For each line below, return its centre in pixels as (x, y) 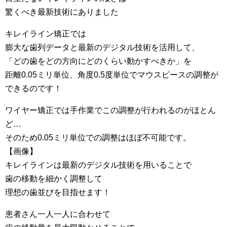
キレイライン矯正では (46, 34)
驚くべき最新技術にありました (62, 12)
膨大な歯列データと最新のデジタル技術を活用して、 (102, 47)
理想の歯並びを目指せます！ (58, 192)
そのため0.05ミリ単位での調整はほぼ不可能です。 (98, 138)
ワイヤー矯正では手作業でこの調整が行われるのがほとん (110, 110)
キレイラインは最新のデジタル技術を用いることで (98, 165)
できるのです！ (33, 88)
